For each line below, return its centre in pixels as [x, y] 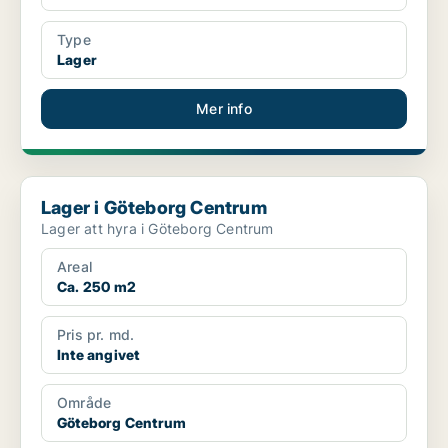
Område [84, 403]
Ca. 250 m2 [96, 287]
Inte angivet [98, 355]
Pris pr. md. [96, 335]
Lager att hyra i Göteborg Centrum [157, 229]
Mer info [224, 109]
